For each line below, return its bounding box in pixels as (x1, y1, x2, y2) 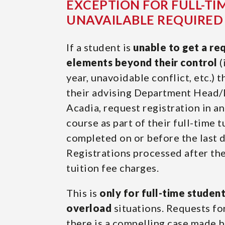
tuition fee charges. (66, 162, 159, 174)
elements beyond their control (66, 56, 217, 68)
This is (66, 187, 99, 199)
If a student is (66, 41, 133, 53)
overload (66, 202, 111, 214)
